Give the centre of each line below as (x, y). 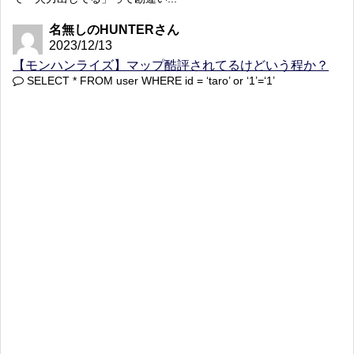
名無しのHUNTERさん (114, 30)
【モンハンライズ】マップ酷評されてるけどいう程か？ (171, 66)
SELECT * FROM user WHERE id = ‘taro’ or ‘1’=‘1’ (149, 81)
